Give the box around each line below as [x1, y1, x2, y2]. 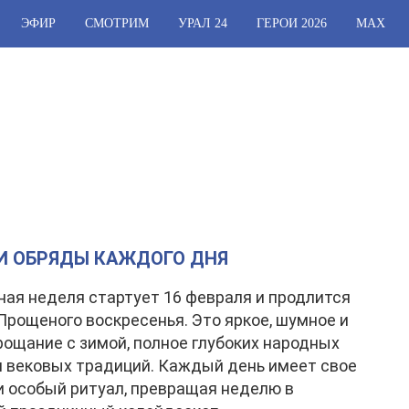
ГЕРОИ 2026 [257, 16, 327, 30]
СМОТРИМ [85, 16, 149, 30]
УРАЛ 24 [178, 16, 227, 30]
